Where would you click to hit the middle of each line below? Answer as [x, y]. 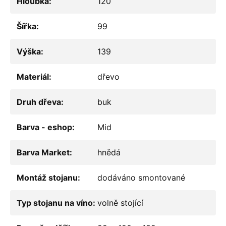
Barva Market [43, 152]
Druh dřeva [39, 102]
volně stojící [120, 203]
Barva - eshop [44, 127]
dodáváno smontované [141, 178]
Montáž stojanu [47, 178]
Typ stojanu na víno [55, 203]
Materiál [33, 77]
